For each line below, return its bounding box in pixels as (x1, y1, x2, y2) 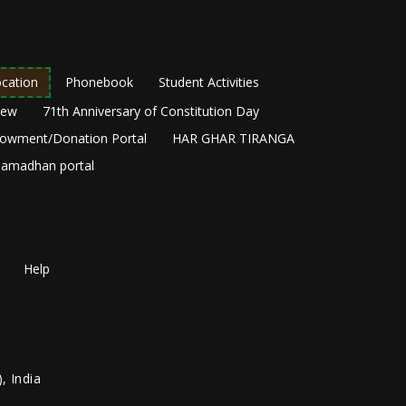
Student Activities (159, 73, 259, 92)
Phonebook (65, 73, 133, 92)
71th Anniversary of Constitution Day (43, 102, 259, 121)
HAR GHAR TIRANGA (171, 130, 295, 148)
